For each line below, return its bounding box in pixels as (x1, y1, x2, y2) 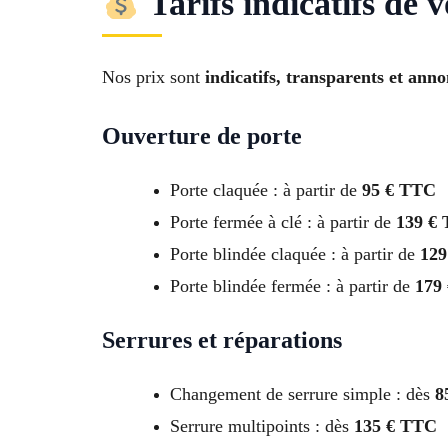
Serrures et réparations (102, 327, 342, 354)
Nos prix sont (102, 67, 205, 88)
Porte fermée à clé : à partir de (170, 212, 396, 233)
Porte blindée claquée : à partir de (170, 244, 420, 265)
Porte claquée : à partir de (170, 180, 362, 201)
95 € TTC (362, 180, 436, 201)
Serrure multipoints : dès (170, 416, 354, 437)
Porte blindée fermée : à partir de (170, 276, 415, 297)
